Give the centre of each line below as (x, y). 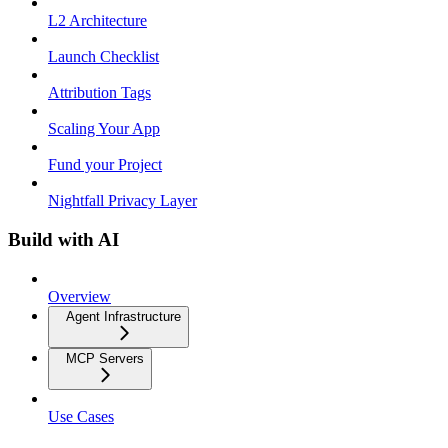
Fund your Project (105, 165)
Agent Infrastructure (123, 316)
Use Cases (81, 416)
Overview (79, 296)
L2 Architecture (97, 21)
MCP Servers (105, 358)
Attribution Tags (99, 93)
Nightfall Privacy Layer (122, 201)
